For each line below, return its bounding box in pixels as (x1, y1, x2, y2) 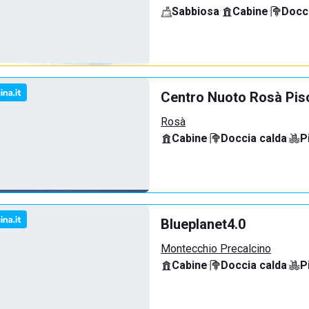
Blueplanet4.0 (161, 216, 246, 232)
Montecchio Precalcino (161, 242, 271, 255)
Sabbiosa (172, 5, 219, 18)
